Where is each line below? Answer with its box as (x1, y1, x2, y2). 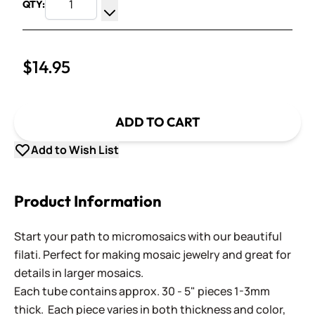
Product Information (14, 191, 162, 211)
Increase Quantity (109, 4, 202, 20)
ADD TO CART (115, 114, 200, 130)
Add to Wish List (31, 142, 119, 157)
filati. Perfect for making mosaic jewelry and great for (14, 247, 291, 262)
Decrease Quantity (109, 21, 206, 37)
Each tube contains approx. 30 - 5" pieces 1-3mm (14, 283, 270, 299)
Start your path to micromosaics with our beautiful (14, 229, 282, 244)
